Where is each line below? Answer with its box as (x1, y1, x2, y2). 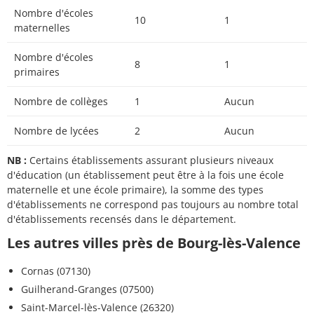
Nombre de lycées (14, 124, 99, 138)
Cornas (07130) (21, 264, 90, 278)
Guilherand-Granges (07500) (21, 282, 153, 296)
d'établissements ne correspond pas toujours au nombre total (7, 198, 299, 212)
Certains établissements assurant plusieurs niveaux (27, 153, 273, 168)
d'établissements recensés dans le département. (7, 212, 236, 226)
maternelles (14, 21, 70, 35)
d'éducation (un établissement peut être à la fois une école (7, 168, 284, 182)
